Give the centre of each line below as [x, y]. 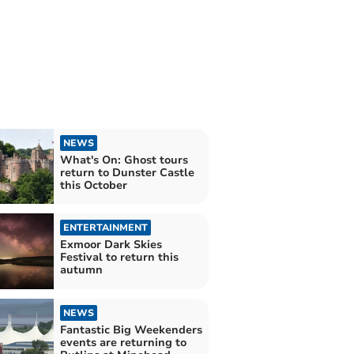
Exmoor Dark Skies [111, 245]
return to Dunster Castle [127, 172]
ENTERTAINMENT [105, 228]
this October [93, 185]
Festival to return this [119, 258]
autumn [81, 270]
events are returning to [123, 342]
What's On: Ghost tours [124, 160]
